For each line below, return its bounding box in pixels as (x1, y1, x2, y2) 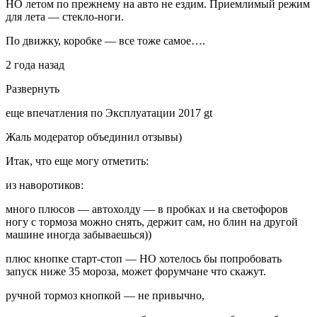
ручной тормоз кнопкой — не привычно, (6, 289, 204, 301)
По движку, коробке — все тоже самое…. (6, 34, 205, 47)
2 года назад (6, 58, 73, 71)
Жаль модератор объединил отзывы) (6, 130, 182, 143)
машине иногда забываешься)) (6, 228, 151, 241)
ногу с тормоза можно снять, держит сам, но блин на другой (6, 215, 298, 228)
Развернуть (6, 82, 59, 95)
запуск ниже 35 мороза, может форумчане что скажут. (6, 265, 266, 277)
